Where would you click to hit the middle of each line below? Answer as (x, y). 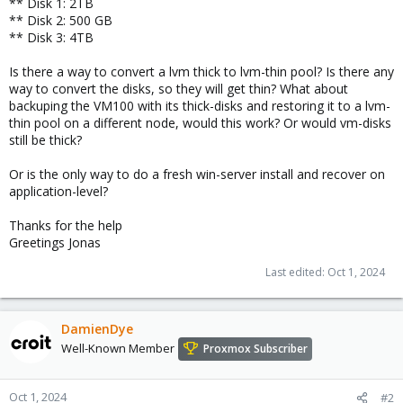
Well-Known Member (118, 348)
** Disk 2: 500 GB (61, 20)
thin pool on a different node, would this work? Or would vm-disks (200, 122)
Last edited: (296, 272)
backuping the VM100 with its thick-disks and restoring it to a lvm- (200, 105)
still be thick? (45, 139)
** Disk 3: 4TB (51, 37)
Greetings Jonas (55, 242)
